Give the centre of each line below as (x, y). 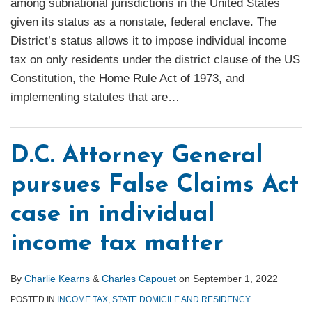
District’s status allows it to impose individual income (148, 41)
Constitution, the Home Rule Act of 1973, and (127, 79)
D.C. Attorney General (136, 157)
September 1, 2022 (235, 279)
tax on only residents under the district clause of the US (155, 60)
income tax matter (117, 244)
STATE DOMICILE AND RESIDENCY (181, 300)
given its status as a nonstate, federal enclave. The (143, 22)
